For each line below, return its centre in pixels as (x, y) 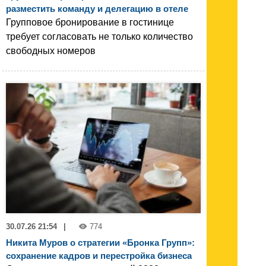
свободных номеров (51, 50)
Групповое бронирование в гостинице (90, 22)
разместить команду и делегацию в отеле (97, 8)
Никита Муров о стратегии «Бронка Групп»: (100, 242)
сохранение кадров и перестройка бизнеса (99, 255)
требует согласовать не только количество (99, 36)
